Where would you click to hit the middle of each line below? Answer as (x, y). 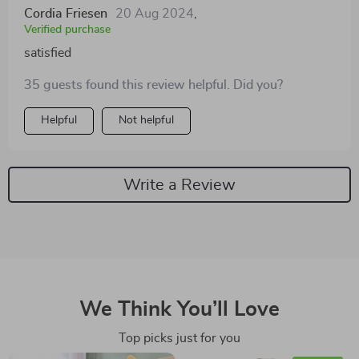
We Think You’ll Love (179, 309)
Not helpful (146, 120)
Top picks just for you (179, 338)
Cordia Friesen (66, 14)
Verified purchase (67, 30)
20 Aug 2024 (155, 14)
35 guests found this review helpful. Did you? (153, 85)
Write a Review (179, 185)
